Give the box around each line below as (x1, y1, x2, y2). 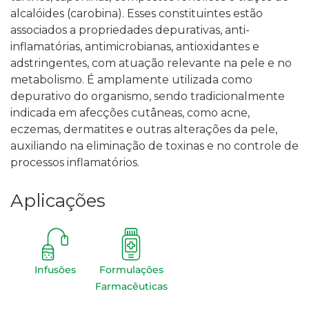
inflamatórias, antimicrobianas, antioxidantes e (10, 40, 259, 54)
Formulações (99, 263, 163, 277)
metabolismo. (10, 73, 84, 87)
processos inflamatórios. (10, 156, 139, 170)
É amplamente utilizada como (87, 73, 252, 87)
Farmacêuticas (94, 280, 168, 293)
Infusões (34, 263, 76, 277)
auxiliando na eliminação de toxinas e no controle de (10, 139, 299, 153)
